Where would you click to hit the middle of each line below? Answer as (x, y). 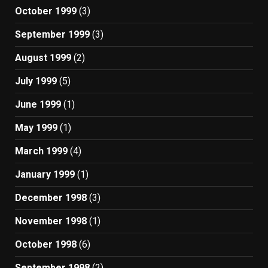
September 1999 (52, 34)
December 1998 (51, 198)
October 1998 (46, 244)
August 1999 (43, 58)
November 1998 (51, 221)
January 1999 (45, 174)
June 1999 (38, 104)
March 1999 (41, 151)
